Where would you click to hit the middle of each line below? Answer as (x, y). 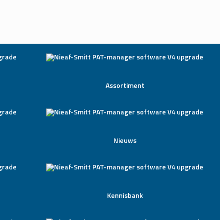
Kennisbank (125, 195)
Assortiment (125, 85)
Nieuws (125, 140)
